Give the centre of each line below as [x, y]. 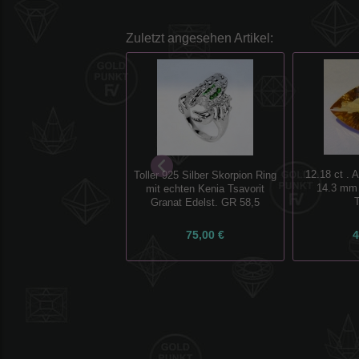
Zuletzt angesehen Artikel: [200, 38]
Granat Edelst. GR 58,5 [205, 202]
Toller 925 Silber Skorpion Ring [205, 175]
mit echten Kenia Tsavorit [205, 189]
